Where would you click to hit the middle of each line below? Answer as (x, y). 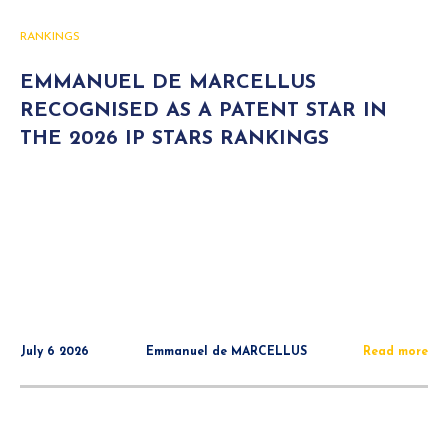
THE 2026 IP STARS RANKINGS (174, 139)
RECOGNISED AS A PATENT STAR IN (203, 111)
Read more (395, 352)
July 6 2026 (54, 352)
